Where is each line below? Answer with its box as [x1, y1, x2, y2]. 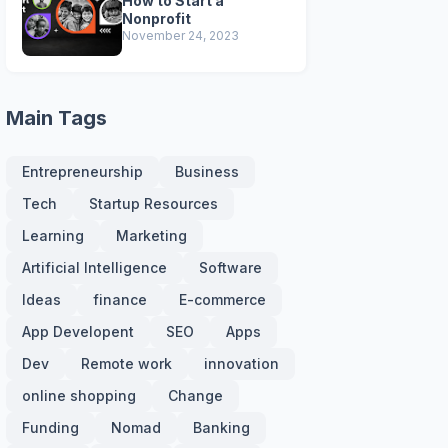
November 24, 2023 [122, 28, 239, 43]
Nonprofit [122, 10, 191, 27]
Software [199, 259, 262, 276]
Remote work [81, 355, 172, 372]
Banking [193, 419, 250, 436]
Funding [22, 419, 79, 436]
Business [175, 163, 239, 180]
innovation [204, 355, 279, 372]
